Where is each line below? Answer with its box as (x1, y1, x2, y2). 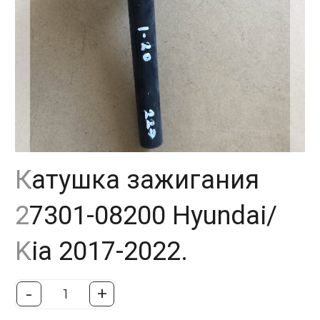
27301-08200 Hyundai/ (15, 199, 277, 231)
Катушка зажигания (15, 164, 259, 195)
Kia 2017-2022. (15, 235, 188, 266)
